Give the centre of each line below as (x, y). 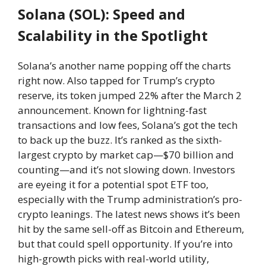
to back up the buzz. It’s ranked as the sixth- (120, 140)
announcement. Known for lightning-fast (112, 110)
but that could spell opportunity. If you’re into (125, 244)
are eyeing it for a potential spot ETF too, (113, 184)
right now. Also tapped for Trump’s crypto (116, 80)
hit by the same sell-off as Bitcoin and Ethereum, (131, 229)
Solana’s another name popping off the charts (124, 66)
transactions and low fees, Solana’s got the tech (128, 125)
